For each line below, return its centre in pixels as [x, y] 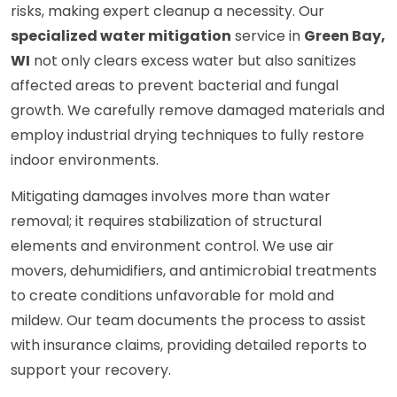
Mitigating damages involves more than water [171, 197]
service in [268, 36]
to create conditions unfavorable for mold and [172, 296]
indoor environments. [85, 160]
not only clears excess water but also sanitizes [193, 61]
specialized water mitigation [121, 36]
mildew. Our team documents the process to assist [188, 321]
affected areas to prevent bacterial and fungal [175, 86]
